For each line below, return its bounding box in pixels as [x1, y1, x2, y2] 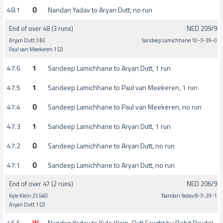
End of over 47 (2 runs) [9, 178, 73, 189]
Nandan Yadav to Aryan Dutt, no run [48, 4, 152, 15]
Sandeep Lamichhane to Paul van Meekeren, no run [48, 101, 202, 112]
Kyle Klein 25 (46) [9, 191, 47, 200]
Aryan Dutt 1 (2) [9, 200, 45, 209]
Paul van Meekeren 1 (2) [9, 45, 63, 54]
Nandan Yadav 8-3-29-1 [161, 191, 217, 200]
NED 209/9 [187, 23, 217, 34]
